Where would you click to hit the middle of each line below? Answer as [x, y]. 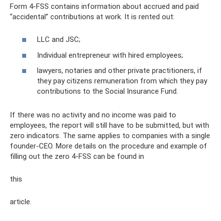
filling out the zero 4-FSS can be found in [77, 156]
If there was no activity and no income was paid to [93, 115]
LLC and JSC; [59, 39]
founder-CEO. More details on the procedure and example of [109, 146]
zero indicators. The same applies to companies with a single [110, 136]
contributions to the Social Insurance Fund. [108, 91]
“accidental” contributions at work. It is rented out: [92, 17]
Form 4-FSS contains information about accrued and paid [104, 6]
